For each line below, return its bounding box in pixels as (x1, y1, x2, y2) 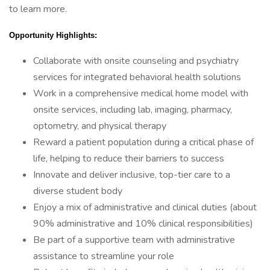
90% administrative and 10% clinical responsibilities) (33, 217, 253, 230)
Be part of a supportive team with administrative (33, 233, 235, 246)
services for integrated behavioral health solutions (33, 71, 241, 84)
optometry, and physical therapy (33, 119, 166, 133)
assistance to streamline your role (33, 250, 174, 263)
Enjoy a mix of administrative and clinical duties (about (33, 201, 257, 214)
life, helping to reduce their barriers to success (33, 152, 224, 165)
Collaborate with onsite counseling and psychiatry (33, 54, 239, 67)
